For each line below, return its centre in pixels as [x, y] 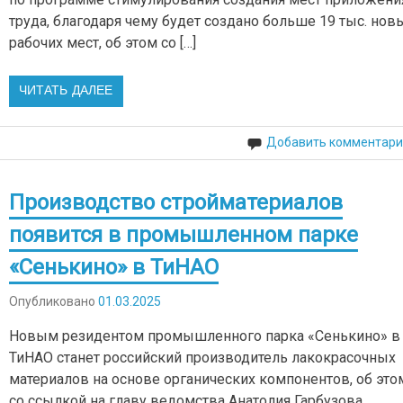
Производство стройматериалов [176, 202]
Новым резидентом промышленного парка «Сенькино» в [205, 336]
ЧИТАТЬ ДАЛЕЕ [66, 91]
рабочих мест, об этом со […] [103, 43]
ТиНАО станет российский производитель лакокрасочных [203, 357]
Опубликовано [54, 301]
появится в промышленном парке [184, 234]
